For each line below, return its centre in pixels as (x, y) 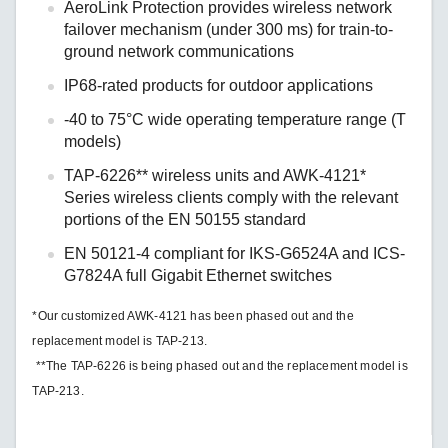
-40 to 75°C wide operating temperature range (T (235, 119)
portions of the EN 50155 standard (185, 219)
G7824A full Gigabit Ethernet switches (198, 275)
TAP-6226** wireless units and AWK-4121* (215, 175)
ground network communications (179, 51)
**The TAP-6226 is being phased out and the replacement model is (220, 365)
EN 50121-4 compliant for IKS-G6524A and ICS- (235, 253)
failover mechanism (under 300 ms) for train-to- (229, 29)
